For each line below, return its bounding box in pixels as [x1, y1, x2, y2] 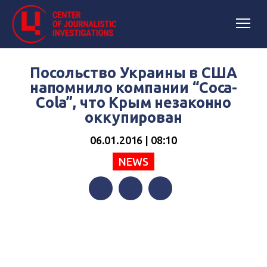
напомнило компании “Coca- [29, 79, 238, 96]
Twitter [119, 207, 149, 218]
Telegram [148, 207, 188, 218]
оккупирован [85, 109, 182, 126]
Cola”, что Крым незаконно [35, 94, 232, 111]
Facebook [89, 207, 129, 218]
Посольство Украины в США [30, 64, 237, 81]
